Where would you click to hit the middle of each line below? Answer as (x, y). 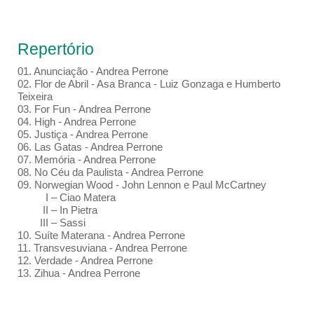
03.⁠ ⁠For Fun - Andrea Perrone (84, 109)
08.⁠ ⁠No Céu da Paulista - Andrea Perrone (110, 172)
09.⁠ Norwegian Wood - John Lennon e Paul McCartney (142, 185)
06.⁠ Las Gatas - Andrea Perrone (90, 147)
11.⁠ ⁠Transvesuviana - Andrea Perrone (102, 248)
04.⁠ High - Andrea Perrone (76, 122)
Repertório (55, 49)
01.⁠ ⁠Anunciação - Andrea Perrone (93, 71)
